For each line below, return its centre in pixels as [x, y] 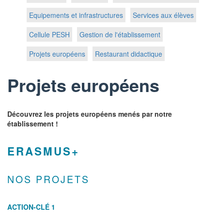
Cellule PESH [49, 34]
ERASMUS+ [43, 151]
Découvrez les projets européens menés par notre [90, 114]
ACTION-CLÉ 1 [31, 207]
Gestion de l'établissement [120, 34]
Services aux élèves [163, 15]
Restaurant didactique [129, 54]
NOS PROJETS [48, 179]
